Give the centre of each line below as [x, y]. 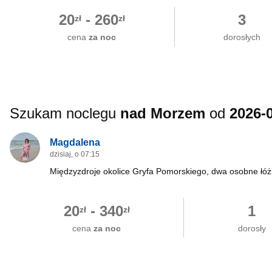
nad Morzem [163, 113]
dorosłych [242, 37]
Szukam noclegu [65, 113]
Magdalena [75, 142]
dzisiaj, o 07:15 [75, 154]
